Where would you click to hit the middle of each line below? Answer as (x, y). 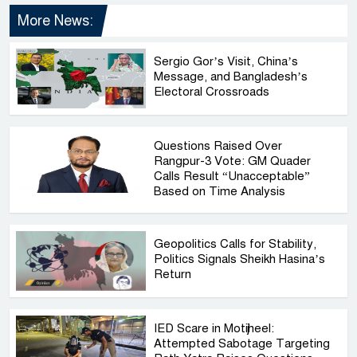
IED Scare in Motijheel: (214, 329)
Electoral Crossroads (214, 92)
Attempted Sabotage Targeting (242, 344)
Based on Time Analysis (220, 192)
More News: (55, 21)
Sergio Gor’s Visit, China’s (226, 62)
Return (173, 275)
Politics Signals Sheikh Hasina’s (240, 259)
